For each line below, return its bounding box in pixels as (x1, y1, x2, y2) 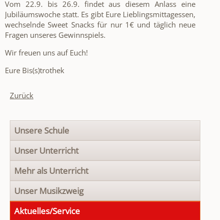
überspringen (9, 130, 55, 140)
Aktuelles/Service (14, 205, 80, 217)
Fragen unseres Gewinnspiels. (5, 30, 106, 40)
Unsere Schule (14, 125, 69, 137)
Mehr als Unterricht (14, 165, 88, 177)
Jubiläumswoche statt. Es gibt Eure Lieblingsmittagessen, (5, 9, 195, 20)
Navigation (9, 120, 46, 130)
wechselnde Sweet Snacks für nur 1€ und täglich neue (5, 20, 195, 30)
